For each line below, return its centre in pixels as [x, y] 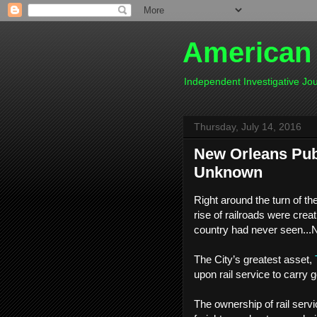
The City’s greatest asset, [254, 259]
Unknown [228, 172]
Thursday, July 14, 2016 [248, 127]
